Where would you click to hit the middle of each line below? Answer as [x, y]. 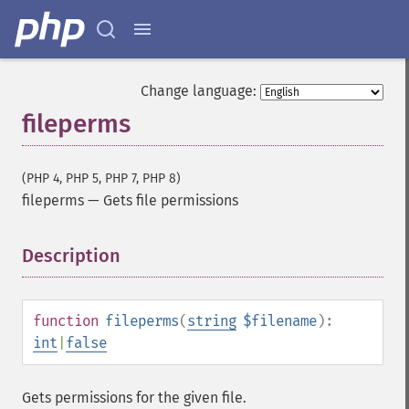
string [212, 321]
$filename [280, 321]
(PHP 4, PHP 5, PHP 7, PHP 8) [101, 178]
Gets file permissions [171, 200]
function [66, 321]
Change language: [199, 91]
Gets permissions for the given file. [134, 398]
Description [71, 256]
